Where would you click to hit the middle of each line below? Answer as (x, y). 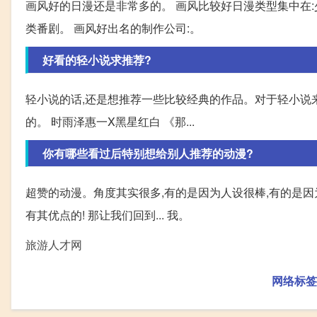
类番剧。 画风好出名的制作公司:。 (113, 28)
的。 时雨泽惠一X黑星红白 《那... (110, 121)
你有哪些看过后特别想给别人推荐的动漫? (148, 153)
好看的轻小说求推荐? (97, 59)
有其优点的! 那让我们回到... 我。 (108, 214)
